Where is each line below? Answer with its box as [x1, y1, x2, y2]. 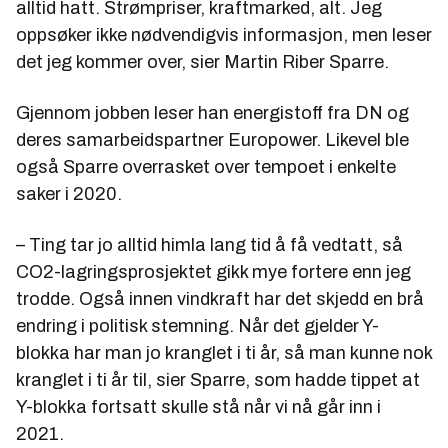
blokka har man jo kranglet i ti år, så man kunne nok [16, 343, 432, 364]
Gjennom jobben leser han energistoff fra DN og [16, 103, 409, 124]
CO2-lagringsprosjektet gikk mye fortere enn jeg [16, 262, 411, 283]
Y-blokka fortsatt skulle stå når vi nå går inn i [16, 397, 381, 418]
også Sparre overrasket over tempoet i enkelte [16, 157, 396, 178]
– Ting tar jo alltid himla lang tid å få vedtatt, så [16, 235, 403, 256]
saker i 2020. [16, 184, 122, 205]
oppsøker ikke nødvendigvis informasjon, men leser [16, 25, 432, 46]
